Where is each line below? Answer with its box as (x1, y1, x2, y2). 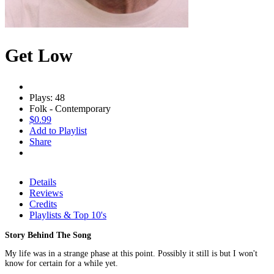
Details (29, 176, 56, 187)
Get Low (5, 45, 73, 65)
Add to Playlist (29, 125, 87, 136)
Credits (29, 198, 57, 209)
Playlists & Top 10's (29, 209, 106, 220)
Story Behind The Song (5, 230, 91, 240)
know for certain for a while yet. (5, 258, 118, 268)
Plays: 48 (29, 92, 65, 103)
